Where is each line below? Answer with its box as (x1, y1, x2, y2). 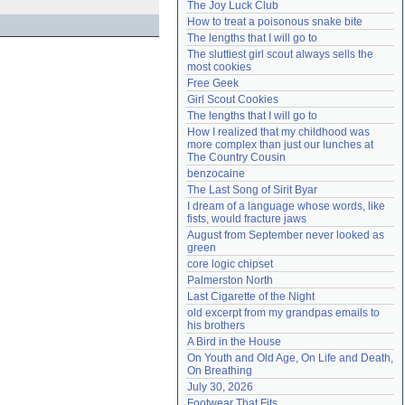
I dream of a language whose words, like (187, 200, 385, 212)
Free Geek (187, 77, 239, 89)
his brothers (187, 319, 245, 332)
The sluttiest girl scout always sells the (187, 48, 373, 61)
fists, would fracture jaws (187, 212, 306, 225)
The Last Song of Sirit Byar (187, 184, 317, 196)
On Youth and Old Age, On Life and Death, (187, 352, 393, 364)
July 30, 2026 (187, 381, 253, 393)
